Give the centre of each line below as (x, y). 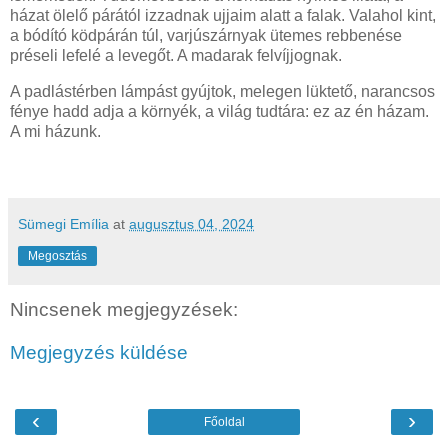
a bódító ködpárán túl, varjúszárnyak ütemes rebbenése (206, 36)
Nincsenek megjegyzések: (124, 309)
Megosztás (57, 255)
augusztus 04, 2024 (191, 223)
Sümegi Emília (63, 223)
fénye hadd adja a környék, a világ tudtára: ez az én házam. (219, 112)
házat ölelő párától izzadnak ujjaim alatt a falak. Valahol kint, (223, 16)
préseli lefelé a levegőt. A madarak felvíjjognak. (176, 56)
